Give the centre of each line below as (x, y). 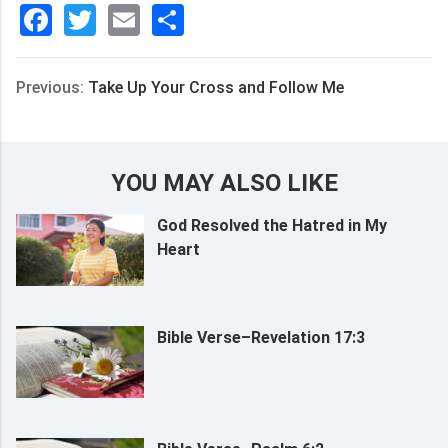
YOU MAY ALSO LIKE (224, 183)
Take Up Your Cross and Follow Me (216, 87)
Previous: (52, 87)
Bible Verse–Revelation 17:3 (260, 337)
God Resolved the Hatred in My (271, 225)
